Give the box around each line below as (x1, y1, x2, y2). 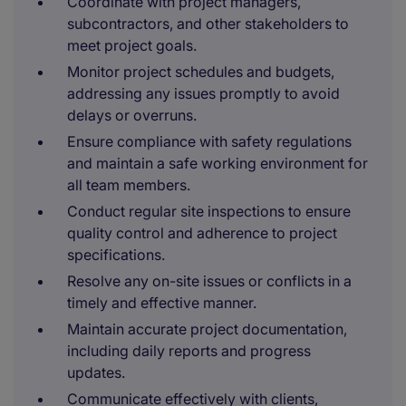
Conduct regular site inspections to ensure (67, 202, 351, 220)
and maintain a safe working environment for (67, 154, 368, 172)
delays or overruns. (67, 106, 197, 124)
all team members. (67, 176, 190, 194)
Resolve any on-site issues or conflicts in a (67, 272, 352, 290)
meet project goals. (67, 36, 197, 54)
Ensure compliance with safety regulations (67, 132, 352, 150)
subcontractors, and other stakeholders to (67, 14, 349, 33)
